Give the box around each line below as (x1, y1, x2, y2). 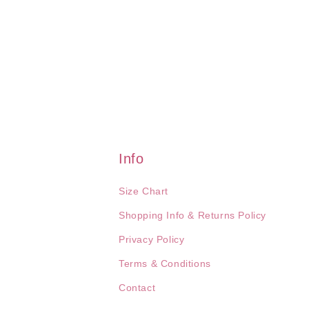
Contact (119, 282, 156, 293)
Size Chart (119, 186, 168, 197)
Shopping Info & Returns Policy (119, 210, 266, 221)
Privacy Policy (119, 234, 185, 245)
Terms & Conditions (119, 258, 211, 269)
